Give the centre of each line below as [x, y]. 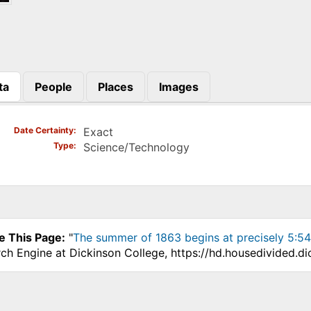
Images [178, 86]
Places [115, 86]
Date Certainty [43, 131]
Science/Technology [136, 148]
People [53, 86]
